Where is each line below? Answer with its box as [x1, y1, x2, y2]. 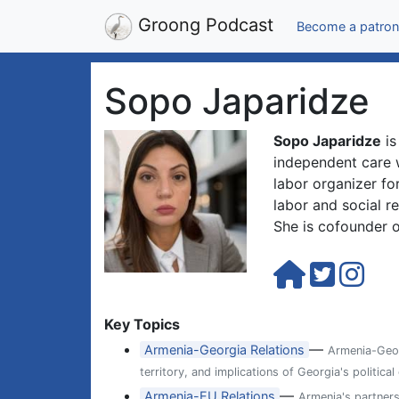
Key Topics [104, 315, 180, 333]
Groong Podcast [133, 14, 273, 36]
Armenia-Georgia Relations [144, 342, 305, 357]
